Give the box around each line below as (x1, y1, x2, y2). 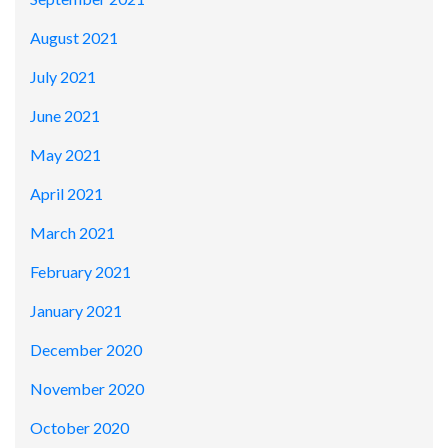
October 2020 (30, 418, 129, 438)
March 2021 (30, 223, 115, 243)
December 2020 (30, 340, 142, 360)
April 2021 (30, 184, 103, 204)
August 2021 (30, 28, 118, 48)
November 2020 (30, 379, 144, 399)
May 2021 (30, 145, 101, 165)
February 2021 (30, 262, 131, 282)
